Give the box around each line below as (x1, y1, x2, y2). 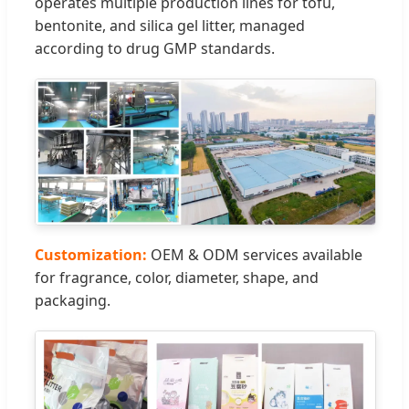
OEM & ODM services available (147, 245, 362, 266)
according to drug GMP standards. (35, 37, 275, 58)
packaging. (35, 290, 110, 311)
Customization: (35, 245, 147, 266)
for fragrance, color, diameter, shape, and (35, 267, 319, 288)
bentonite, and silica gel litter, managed (35, 15, 305, 36)
